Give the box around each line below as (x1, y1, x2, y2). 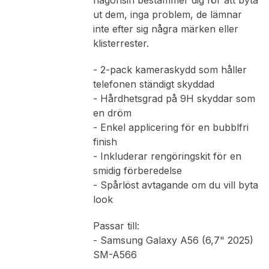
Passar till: (92, 220, 139, 232)
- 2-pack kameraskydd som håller (92, 64, 247, 76)
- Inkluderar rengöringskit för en (92, 150, 241, 163)
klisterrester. (92, 37, 149, 50)
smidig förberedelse (92, 165, 182, 177)
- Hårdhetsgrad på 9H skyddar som (92, 92, 255, 105)
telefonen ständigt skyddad (92, 78, 214, 91)
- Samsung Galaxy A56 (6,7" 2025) (92, 234, 253, 247)
